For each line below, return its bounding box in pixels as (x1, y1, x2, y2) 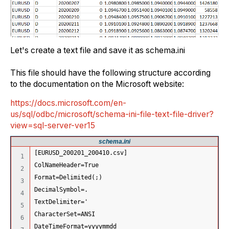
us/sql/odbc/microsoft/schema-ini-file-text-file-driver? (10, 109, 214, 120)
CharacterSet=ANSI (34, 210, 99, 218)
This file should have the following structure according (10, 68, 211, 78)
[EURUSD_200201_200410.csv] (34, 149, 127, 156)
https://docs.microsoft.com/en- (10, 98, 126, 108)
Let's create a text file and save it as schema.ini (10, 45, 185, 56)
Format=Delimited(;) (34, 173, 106, 181)
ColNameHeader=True (34, 161, 102, 169)
